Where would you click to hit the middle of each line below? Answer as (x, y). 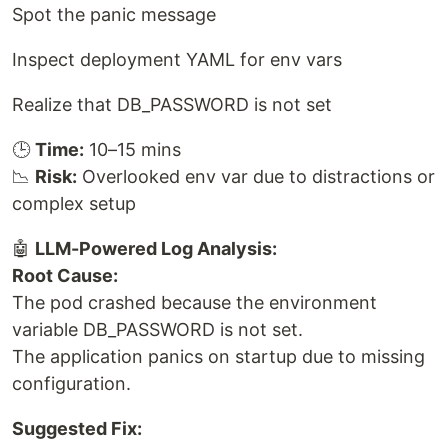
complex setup (74, 203)
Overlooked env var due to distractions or (256, 176)
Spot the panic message (114, 14)
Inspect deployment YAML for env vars (177, 59)
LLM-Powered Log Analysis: (156, 248)
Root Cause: (65, 275)
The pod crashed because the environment (194, 302)
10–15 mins (132, 149)
